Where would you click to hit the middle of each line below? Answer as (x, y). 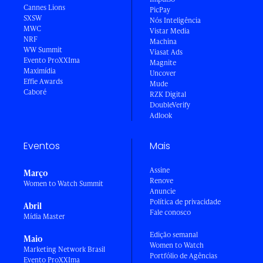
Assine (160, 170)
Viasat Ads (166, 52)
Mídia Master (44, 216)
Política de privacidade (185, 201)
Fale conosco (170, 212)
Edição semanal (174, 234)
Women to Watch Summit (63, 183)
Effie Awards (43, 81)
